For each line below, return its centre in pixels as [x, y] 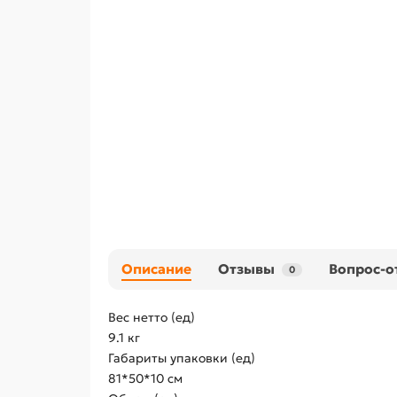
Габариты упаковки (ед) [182, 358]
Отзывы [246, 269]
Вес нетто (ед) [152, 318]
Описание [156, 269]
